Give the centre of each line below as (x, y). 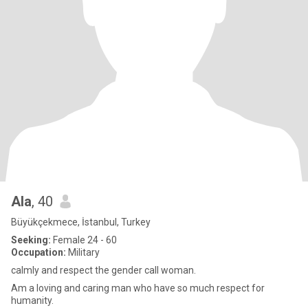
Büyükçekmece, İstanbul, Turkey (81, 222)
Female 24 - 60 (84, 240)
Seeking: (31, 240)
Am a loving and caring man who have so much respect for (138, 288)
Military (83, 252)
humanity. (32, 300)
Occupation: (38, 252)
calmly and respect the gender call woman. (103, 270)
